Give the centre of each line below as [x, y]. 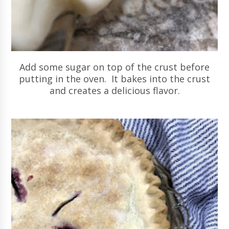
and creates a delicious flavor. [114, 90]
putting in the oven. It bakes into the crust [114, 78]
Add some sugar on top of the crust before [114, 67]
